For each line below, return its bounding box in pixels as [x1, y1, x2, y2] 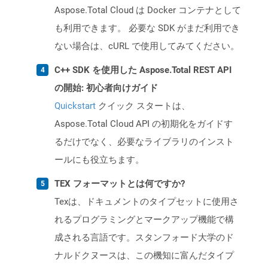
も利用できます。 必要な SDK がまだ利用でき [54, 23, 240, 34]
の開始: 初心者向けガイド [54, 83, 158, 94]
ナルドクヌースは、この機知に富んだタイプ [54, 250, 234, 261]
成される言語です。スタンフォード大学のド [54, 232, 234, 243]
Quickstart [54, 100, 96, 112]
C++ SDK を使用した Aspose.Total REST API [54, 65, 232, 76]
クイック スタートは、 [96, 100, 190, 112]
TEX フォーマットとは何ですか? [54, 178, 185, 190]
